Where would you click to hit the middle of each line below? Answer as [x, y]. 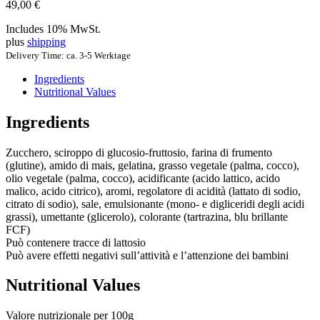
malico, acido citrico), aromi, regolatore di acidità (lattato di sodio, [153, 191]
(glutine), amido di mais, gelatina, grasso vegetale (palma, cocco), [152, 165]
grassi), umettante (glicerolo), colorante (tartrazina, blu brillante [147, 216]
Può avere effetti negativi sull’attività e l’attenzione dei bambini [147, 255]
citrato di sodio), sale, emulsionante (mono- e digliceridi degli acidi [155, 204]
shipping [46, 41]
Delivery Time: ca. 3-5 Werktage [68, 55]
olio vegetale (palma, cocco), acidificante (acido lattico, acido [143, 178]
